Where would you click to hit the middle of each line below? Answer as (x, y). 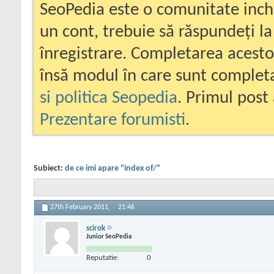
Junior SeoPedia (109, 237)
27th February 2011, (81, 208)
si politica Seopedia (109, 98)
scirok (96, 228)
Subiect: (49, 168)
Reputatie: (102, 257)
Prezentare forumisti (113, 120)
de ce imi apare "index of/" (113, 168)
